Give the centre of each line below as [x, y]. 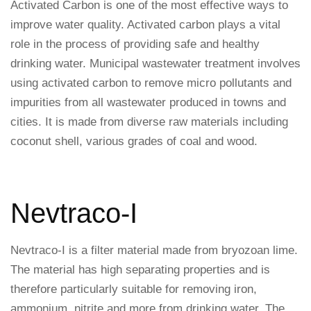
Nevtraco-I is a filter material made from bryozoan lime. [154, 250]
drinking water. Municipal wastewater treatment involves [155, 64]
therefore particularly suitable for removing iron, [134, 289]
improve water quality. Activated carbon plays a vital [145, 25]
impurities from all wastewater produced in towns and [148, 102]
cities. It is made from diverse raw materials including [149, 122]
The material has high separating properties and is [140, 270]
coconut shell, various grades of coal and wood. [134, 141]
